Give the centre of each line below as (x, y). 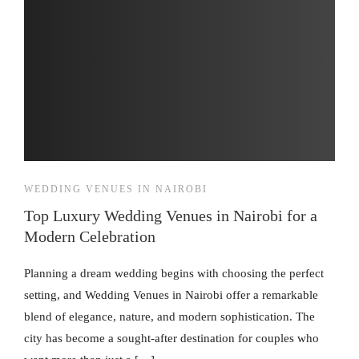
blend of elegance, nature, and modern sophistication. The (169, 317)
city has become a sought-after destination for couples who (171, 338)
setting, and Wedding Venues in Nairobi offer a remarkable (171, 295)
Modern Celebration (90, 236)
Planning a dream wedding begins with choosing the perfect (174, 273)
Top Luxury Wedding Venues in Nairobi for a (171, 216)
